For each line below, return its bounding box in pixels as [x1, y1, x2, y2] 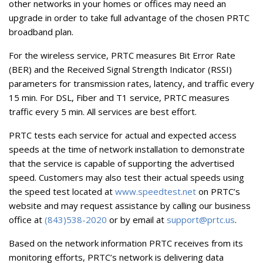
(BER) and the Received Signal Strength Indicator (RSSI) [9, 63, 232, 75]
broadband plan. [9, 25, 73, 38]
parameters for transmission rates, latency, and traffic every [9, 77, 254, 89]
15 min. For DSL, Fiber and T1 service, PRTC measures [9, 91, 230, 103]
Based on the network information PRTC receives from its [9, 237, 243, 249]
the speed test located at [9, 185, 115, 197]
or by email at [107, 213, 167, 225]
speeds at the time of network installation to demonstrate [9, 143, 245, 155]
